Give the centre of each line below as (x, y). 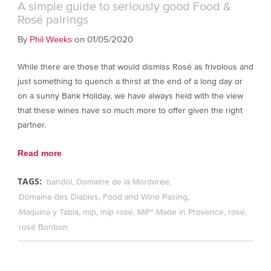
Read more (39, 153)
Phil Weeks (51, 39)
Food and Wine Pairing (145, 197)
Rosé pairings (53, 19)
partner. (31, 125)
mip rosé (116, 212)
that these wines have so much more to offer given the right (130, 110)
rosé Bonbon (43, 227)
